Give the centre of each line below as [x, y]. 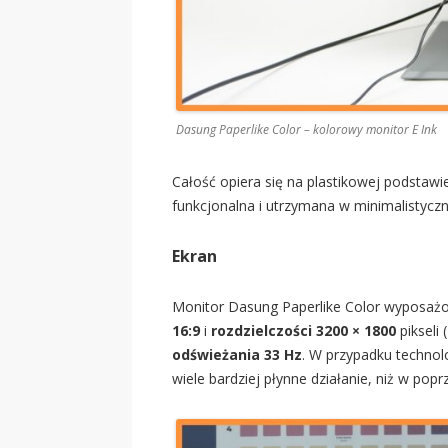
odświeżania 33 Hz [237, 355]
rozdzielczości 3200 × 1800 [303, 331]
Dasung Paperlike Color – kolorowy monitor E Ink [306, 130]
